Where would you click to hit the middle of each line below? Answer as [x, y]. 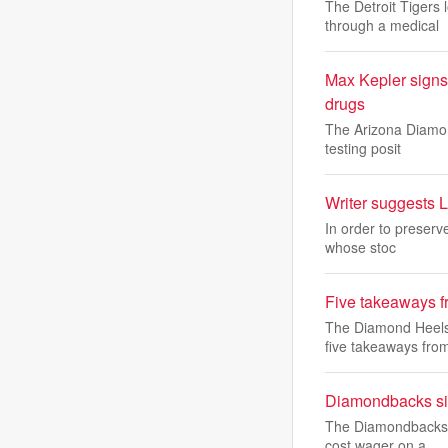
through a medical [382, 25]
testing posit [363, 148]
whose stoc [360, 247]
